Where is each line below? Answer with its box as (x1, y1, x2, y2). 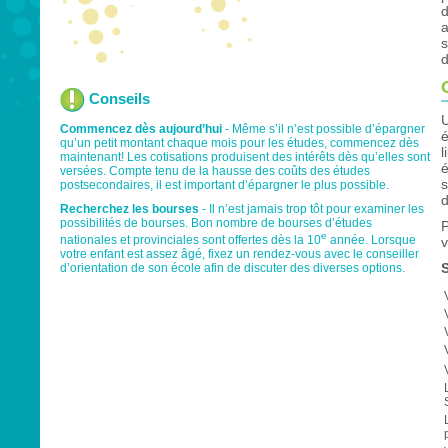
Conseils (85, 89, 150, 107)
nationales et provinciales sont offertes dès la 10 (60, 233, 321, 247)
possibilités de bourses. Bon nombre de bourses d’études (60, 216, 372, 230)
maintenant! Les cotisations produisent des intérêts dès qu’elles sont (60, 150, 430, 164)
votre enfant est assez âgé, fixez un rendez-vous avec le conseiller (60, 247, 419, 261)
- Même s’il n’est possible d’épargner (225, 122, 425, 136)
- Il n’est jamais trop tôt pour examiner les (202, 202, 424, 216)
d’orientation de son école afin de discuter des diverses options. (60, 261, 405, 275)
